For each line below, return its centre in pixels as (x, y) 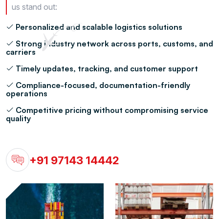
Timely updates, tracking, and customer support (106, 69)
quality (18, 119)
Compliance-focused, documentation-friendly (102, 85)
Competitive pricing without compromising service (111, 110)
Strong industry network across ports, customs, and (113, 44)
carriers (21, 52)
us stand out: (34, 7)
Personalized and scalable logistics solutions (98, 27)
